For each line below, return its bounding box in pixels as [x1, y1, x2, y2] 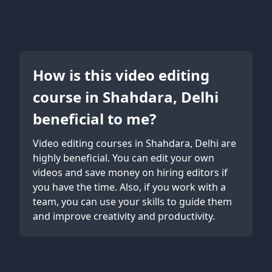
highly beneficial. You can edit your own [33, 151, 214, 165]
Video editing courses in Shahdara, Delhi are [33, 137, 236, 151]
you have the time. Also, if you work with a [33, 180, 226, 194]
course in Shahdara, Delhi [33, 87, 219, 107]
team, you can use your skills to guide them [33, 195, 232, 209]
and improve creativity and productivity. [33, 209, 215, 223]
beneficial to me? [33, 109, 156, 129]
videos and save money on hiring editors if [33, 166, 228, 180]
